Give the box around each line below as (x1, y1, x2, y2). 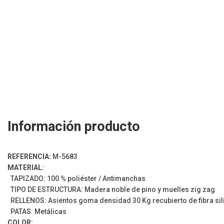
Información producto (7, 118, 140, 134)
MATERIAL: (7, 163, 44, 171)
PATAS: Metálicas (7, 207, 66, 215)
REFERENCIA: (7, 152, 52, 160)
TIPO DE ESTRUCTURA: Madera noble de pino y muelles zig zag (7, 185, 215, 193)
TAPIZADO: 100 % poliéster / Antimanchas (7, 174, 145, 182)
